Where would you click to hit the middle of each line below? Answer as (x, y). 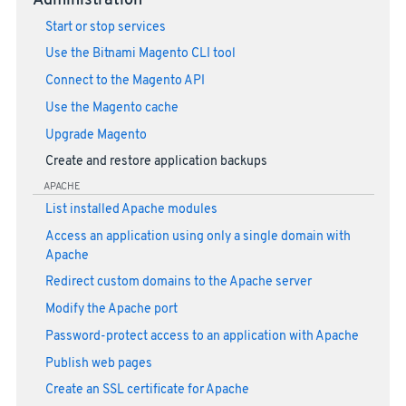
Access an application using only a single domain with (198, 237)
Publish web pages (98, 363)
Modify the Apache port (111, 310)
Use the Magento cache (111, 108)
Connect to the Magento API (125, 82)
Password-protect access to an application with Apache (202, 336)
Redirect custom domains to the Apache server (178, 283)
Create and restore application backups (156, 162)
